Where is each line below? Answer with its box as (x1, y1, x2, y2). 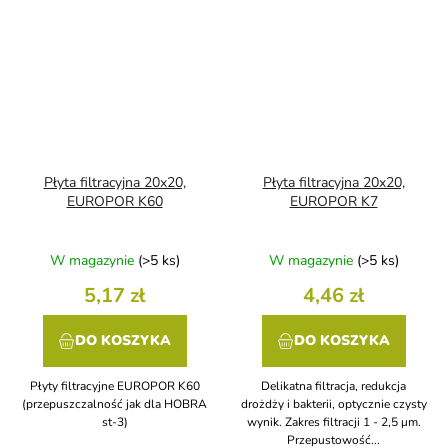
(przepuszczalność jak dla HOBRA (22, 396, 207, 413)
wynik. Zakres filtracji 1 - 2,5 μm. (246, 414, 421, 431)
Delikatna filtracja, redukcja (261, 378, 406, 395)
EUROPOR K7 (289, 192, 378, 212)
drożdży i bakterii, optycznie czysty (240, 396, 427, 413)
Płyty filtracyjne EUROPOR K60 (29, 378, 200, 395)
